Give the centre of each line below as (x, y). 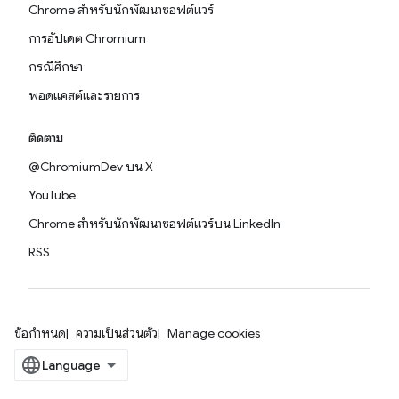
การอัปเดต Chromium (87, 38)
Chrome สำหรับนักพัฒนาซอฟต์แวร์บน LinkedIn (155, 224)
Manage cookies (214, 333)
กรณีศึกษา (56, 67)
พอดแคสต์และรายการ (84, 95)
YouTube (52, 195)
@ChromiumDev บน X (91, 167)
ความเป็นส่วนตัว (117, 333)
